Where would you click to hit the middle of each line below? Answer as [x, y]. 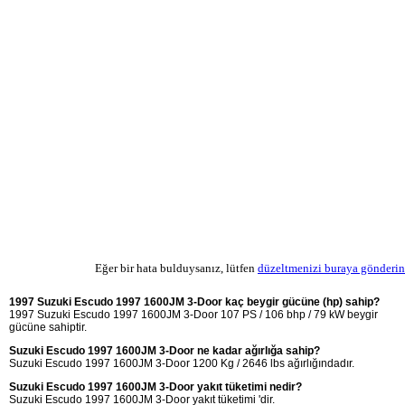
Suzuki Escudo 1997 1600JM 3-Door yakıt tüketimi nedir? [155, 386]
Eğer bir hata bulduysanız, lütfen [176, 268]
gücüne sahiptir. [48, 327]
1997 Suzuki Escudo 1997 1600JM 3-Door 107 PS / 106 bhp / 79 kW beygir [193, 314]
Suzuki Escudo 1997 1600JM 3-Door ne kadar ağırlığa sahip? [165, 350]
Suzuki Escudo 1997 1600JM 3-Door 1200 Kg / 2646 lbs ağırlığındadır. [182, 363]
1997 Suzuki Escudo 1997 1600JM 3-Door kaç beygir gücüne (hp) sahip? [194, 301]
